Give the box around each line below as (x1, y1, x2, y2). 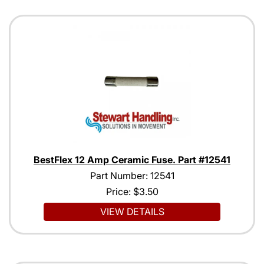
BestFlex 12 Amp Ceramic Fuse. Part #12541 (34, 154, 230, 166)
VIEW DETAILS (100, 206, 164, 218)
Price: (105, 186, 133, 198)
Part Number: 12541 (90, 170, 174, 182)
